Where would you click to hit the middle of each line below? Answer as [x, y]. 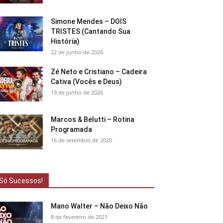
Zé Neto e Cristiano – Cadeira [99, 72]
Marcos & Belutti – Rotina [93, 119]
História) [65, 41]
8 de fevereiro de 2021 [79, 217]
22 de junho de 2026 [77, 52]
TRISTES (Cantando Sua [91, 31]
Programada [71, 129]
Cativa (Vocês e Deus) [86, 82]
